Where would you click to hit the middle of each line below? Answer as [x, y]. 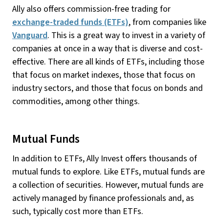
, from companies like [167, 22]
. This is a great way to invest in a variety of [126, 35]
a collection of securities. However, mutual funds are [108, 185]
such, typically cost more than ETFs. [78, 212]
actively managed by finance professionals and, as [103, 198]
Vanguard [30, 35]
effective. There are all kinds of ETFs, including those [108, 62]
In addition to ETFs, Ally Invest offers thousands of [105, 159]
